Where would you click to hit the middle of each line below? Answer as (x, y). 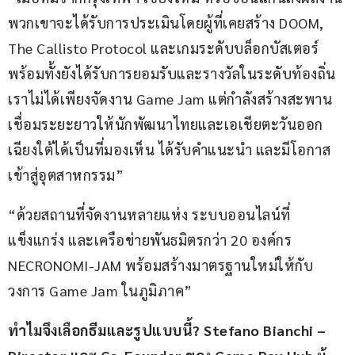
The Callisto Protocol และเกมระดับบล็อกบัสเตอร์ (165, 48)
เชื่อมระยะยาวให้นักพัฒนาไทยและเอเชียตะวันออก (166, 124)
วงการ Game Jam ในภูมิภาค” (100, 291)
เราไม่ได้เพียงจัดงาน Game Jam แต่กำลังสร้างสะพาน (170, 99)
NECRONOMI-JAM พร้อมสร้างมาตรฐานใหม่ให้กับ (160, 265)
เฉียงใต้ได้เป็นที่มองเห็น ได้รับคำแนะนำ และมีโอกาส (169, 150)
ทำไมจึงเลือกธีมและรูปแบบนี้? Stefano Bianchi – (169, 330)
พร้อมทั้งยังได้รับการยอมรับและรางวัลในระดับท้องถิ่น (174, 74)
